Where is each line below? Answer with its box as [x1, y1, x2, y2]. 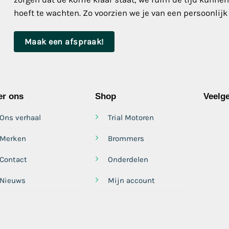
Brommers [108, 134, 145, 144]
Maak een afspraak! [24, 36, 104, 47]
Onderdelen [108, 155, 149, 165]
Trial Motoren [108, 113, 154, 123]
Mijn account [108, 176, 155, 186]
